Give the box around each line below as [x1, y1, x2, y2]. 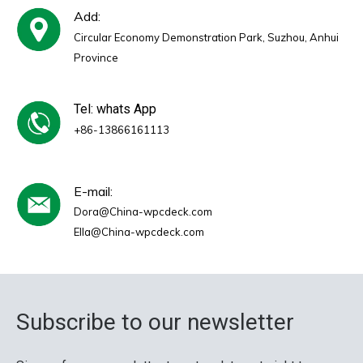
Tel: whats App [74, 101, 160, 117]
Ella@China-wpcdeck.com [74, 225, 204, 239]
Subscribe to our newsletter [16, 309, 294, 336]
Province [74, 51, 118, 65]
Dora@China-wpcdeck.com [74, 205, 212, 219]
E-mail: [74, 183, 113, 200]
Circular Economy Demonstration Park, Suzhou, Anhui [74, 31, 339, 45]
